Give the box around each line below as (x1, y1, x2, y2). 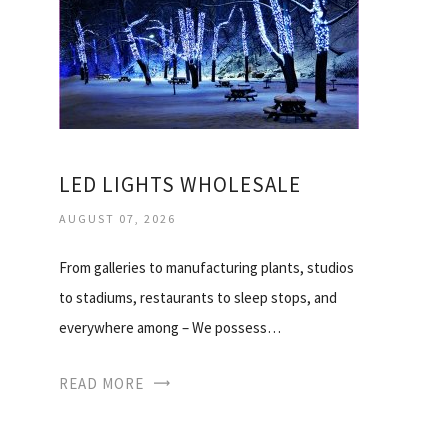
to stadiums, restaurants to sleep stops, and (59, 287, 337, 307)
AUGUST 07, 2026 (59, 210, 176, 226)
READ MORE (59, 373, 144, 393)
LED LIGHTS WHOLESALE (59, 170, 301, 198)
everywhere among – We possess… (59, 317, 281, 337)
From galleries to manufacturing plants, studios (59, 257, 354, 277)
